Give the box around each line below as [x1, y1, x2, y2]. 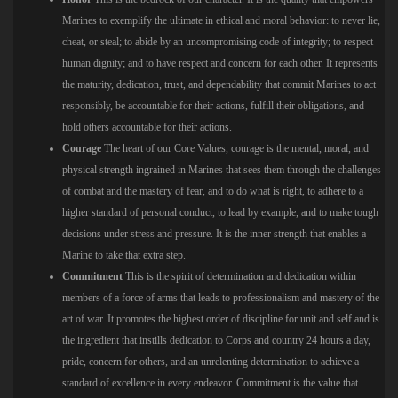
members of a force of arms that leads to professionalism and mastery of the [62, 291, 379, 304]
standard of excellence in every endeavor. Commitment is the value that [62, 376, 358, 389]
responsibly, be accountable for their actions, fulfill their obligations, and [62, 99, 364, 112]
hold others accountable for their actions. [62, 120, 232, 133]
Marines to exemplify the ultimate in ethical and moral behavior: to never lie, [62, 13, 380, 27]
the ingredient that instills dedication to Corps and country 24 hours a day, [62, 333, 370, 346]
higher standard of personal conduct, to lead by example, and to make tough [62, 205, 378, 219]
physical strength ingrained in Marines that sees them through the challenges [62, 163, 381, 176]
